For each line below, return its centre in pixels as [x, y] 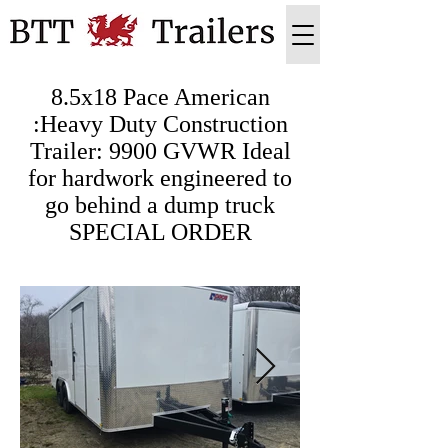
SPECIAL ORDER [160, 232]
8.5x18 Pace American [160, 97]
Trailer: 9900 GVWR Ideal [160, 151]
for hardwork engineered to [160, 178]
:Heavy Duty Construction [160, 124]
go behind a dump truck [160, 205]
